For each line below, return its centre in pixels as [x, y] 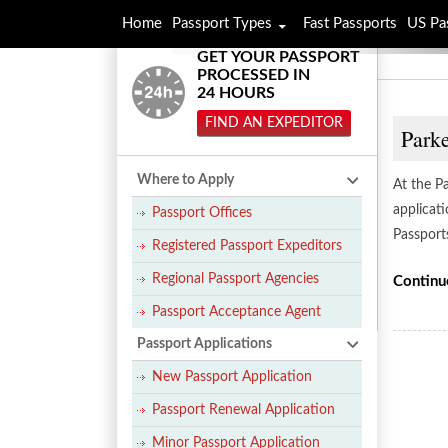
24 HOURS [236, 93]
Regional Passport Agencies [235, 279]
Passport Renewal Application [243, 410]
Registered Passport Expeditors [247, 246]
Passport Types [222, 23]
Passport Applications [204, 344]
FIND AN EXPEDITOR [274, 123]
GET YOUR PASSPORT [278, 57]
